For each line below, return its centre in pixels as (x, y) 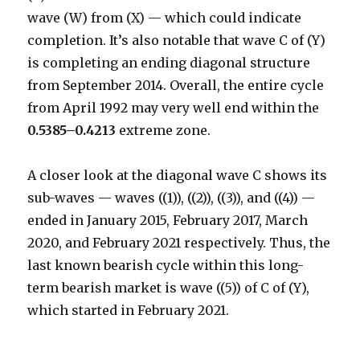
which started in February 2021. (129, 311)
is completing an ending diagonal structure (169, 63)
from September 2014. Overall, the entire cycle (176, 86)
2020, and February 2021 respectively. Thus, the (179, 243)
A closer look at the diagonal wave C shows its (178, 176)
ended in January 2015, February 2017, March (168, 221)
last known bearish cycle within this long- (166, 266)
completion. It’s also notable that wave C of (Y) (177, 41)
